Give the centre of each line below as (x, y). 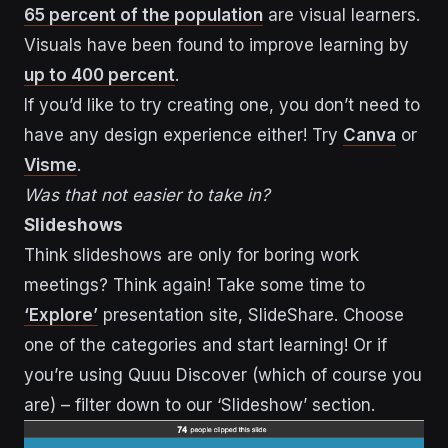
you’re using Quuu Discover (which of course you (223, 375)
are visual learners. (341, 15)
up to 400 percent (99, 75)
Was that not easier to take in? (147, 195)
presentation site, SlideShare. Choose (251, 315)
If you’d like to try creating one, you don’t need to (222, 105)
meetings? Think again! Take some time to (194, 285)
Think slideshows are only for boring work (191, 255)
